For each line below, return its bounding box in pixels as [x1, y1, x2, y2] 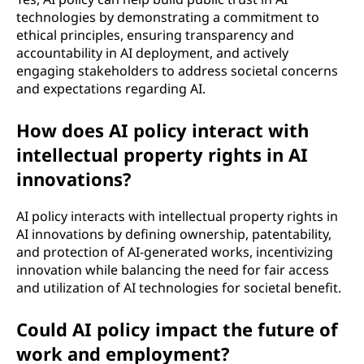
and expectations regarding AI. [16, 79, 206, 97]
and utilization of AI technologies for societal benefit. [16, 278, 341, 297]
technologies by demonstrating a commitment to [16, 7, 319, 26]
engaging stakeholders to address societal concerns [16, 61, 338, 80]
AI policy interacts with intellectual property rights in [16, 206, 338, 225]
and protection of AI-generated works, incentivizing [16, 242, 333, 261]
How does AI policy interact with [16, 117, 309, 142]
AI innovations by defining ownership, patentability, [16, 224, 331, 243]
